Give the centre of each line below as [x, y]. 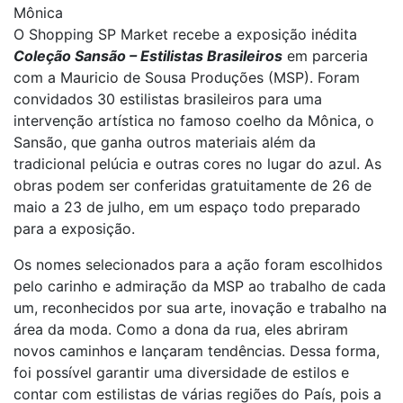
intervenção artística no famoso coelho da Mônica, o [194, 121]
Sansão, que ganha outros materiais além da [165, 142]
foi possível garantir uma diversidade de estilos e [181, 372]
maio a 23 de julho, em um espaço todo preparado [187, 207]
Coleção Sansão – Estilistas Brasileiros [148, 56]
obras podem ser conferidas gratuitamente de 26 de [193, 185]
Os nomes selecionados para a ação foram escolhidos [198, 264]
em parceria [325, 56]
